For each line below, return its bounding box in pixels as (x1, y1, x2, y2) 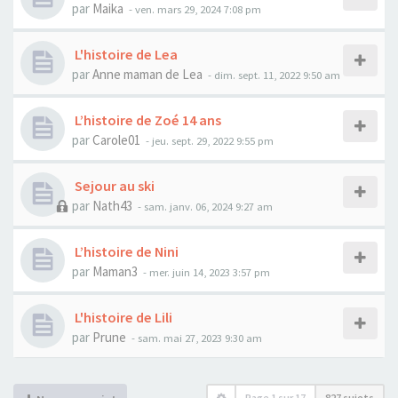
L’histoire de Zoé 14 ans (72, 111, 221, 129)
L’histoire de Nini (72, 243, 179, 260)
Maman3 (92, 263, 138, 280)
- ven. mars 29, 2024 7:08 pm (126, 2, 261, 16)
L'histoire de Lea (72, 45, 178, 63)
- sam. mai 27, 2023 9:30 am (129, 330, 262, 345)
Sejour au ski (72, 177, 155, 195)
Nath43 (92, 197, 132, 214)
